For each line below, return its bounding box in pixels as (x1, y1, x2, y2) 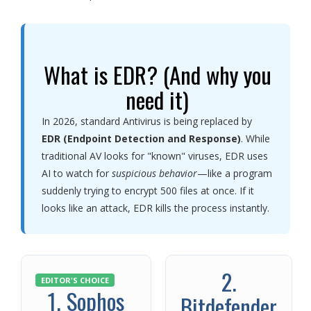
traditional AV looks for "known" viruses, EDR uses (42, 149, 268, 162)
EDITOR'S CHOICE (41, 275, 109, 285)
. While (241, 132, 270, 145)
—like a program (197, 167, 272, 180)
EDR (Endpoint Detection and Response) (42, 132, 241, 145)
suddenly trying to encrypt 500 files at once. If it (42, 184, 254, 197)
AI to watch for (42, 167, 112, 180)
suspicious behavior (112, 167, 197, 180)
